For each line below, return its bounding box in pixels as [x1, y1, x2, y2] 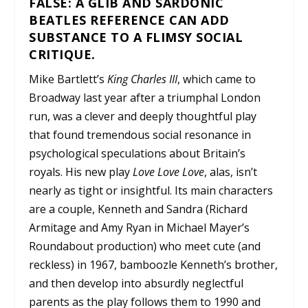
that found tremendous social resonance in [29, 127, 252, 143]
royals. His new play [29, 164, 133, 180]
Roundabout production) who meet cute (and [29, 239, 261, 254]
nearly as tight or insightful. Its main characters [29, 183, 274, 199]
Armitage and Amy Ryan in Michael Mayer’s [29, 220, 250, 236]
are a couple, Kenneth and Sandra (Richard [29, 201, 248, 217]
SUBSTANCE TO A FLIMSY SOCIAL [29, 29, 243, 46]
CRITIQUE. [29, 46, 96, 63]
